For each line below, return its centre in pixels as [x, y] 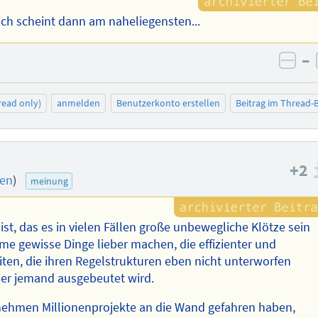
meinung [49, 181]
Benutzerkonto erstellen [168, 103]
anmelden [79, 103]
